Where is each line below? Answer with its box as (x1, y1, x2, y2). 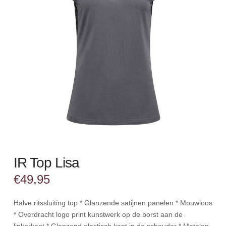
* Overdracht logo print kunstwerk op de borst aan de (13, 210, 183, 218)
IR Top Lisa (13, 154, 80, 171)
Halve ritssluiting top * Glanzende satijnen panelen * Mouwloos (13, 198, 212, 207)
